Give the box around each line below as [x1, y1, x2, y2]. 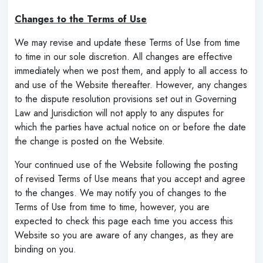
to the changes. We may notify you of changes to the [15, 186, 227, 200]
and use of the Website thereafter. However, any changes [15, 77, 247, 92]
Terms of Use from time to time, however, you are [15, 200, 210, 214]
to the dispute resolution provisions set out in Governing [15, 92, 237, 106]
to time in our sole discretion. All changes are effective [15, 49, 232, 63]
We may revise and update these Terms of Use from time [15, 35, 240, 49]
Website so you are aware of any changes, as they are [15, 228, 234, 242]
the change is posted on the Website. [15, 134, 165, 148]
